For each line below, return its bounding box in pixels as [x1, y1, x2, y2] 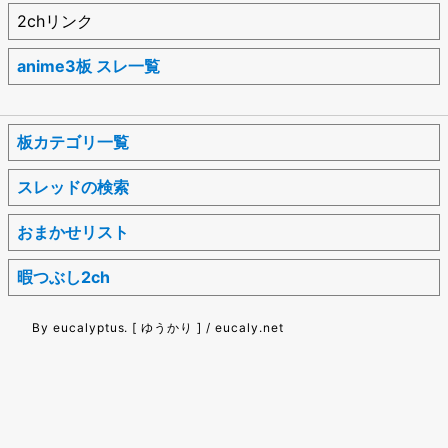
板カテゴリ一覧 [17, 131, 129, 152]
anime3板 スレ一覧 [17, 55, 160, 76]
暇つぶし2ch [17, 266, 110, 287]
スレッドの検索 [17, 176, 129, 197]
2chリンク [17, 10, 93, 31]
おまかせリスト [17, 221, 129, 242]
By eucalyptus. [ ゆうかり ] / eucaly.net [32, 319, 284, 335]
